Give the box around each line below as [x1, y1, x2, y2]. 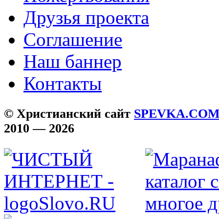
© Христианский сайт [4, 106, 134, 121]
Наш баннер [23, 50, 122, 72]
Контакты [23, 72, 102, 94]
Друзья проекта [23, 6, 149, 28]
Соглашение [23, 28, 122, 50]
